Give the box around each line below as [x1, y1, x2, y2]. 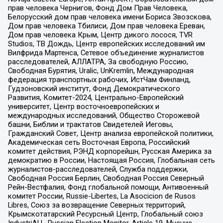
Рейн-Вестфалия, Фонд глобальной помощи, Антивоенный [7, 183, 209, 192]
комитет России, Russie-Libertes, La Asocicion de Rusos [7, 192, 196, 201]
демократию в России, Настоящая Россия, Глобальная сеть [7, 156, 215, 165]
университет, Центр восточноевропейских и [7, 102, 159, 111]
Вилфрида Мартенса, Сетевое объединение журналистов [7, 48, 204, 58]
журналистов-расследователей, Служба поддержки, [7, 165, 188, 174]
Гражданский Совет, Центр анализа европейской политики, [7, 129, 214, 138]
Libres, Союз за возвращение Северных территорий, [7, 201, 186, 210]
